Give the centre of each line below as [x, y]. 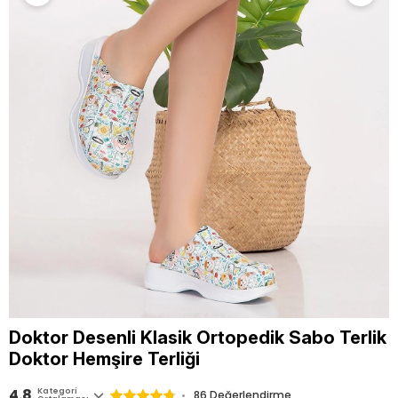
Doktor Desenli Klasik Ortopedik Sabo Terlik [198, 338]
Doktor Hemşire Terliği [104, 359]
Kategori [57, 391]
